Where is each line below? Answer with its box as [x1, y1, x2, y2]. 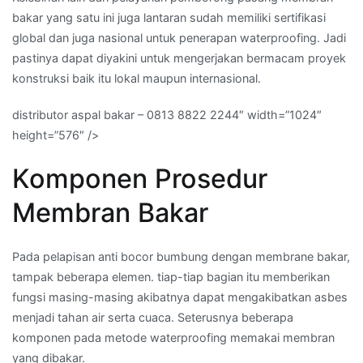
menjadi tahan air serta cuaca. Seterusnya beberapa [12, 310, 293, 324]
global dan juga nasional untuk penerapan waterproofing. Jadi [12, 31, 346, 45]
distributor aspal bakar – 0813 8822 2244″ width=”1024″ [12, 108, 322, 122]
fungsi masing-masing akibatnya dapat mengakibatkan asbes [12, 289, 348, 304]
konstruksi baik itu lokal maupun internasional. [12, 71, 261, 86]
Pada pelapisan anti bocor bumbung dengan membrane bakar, [12, 249, 350, 263]
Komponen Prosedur [12, 162, 267, 194]
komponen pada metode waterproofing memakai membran [12, 330, 335, 344]
